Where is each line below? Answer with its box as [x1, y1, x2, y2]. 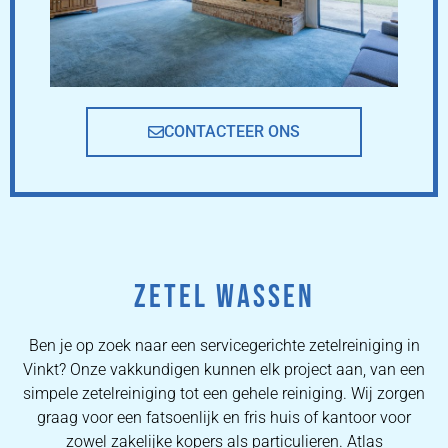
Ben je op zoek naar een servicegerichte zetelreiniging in [28, 335, 420, 355]
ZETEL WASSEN [133, 277, 315, 317]
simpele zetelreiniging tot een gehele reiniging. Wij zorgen [23, 383, 425, 403]
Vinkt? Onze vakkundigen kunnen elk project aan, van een [23, 359, 425, 379]
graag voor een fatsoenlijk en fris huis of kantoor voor [37, 407, 411, 427]
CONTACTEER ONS [164, 121, 300, 141]
